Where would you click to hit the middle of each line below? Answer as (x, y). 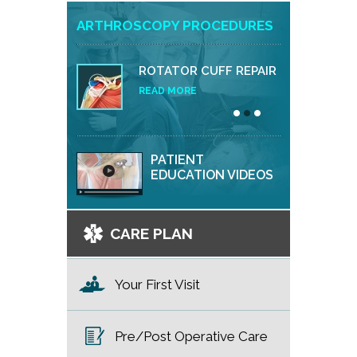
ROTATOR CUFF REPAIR (208, 71)
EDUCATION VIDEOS (212, 175)
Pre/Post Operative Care (191, 336)
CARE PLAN (151, 233)
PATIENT (177, 160)
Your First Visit (157, 284)
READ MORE (168, 91)
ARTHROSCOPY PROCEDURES (175, 25)
